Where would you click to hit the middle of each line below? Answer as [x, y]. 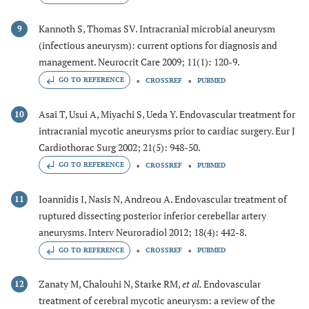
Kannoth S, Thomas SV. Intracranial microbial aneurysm [157, 29]
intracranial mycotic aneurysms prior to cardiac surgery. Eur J [167, 130]
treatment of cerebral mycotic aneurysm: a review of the [157, 300]
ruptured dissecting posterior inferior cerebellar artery [152, 215]
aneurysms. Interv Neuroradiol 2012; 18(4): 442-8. [143, 232]
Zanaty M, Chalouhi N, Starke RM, [110, 283]
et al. [193, 283]
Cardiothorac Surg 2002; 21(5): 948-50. [120, 147]
